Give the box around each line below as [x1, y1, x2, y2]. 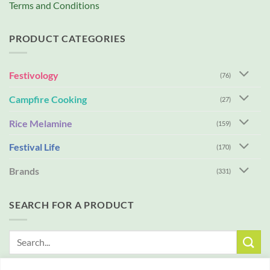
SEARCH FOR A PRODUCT [9, 199, 134, 211]
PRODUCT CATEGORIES [9, 32, 126, 44]
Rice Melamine [9, 117, 72, 129]
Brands [9, 165, 39, 177]
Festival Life [9, 141, 60, 153]
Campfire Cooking [9, 93, 87, 105]
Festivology [9, 69, 58, 81]
